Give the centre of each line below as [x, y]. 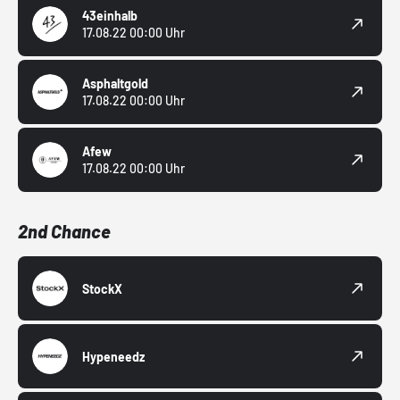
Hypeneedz [113, 356]
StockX [102, 288]
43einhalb [110, 16]
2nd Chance [64, 232]
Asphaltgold [115, 84]
